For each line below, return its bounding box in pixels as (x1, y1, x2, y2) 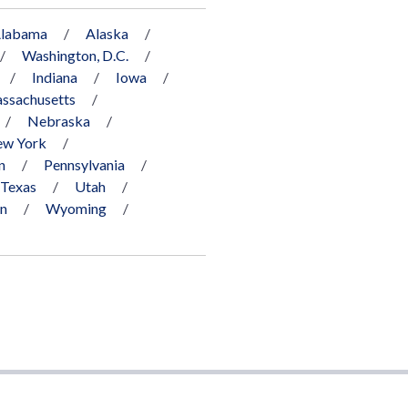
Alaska (86, 24, 128, 42)
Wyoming (46, 199, 107, 217)
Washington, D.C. (22, 46, 128, 64)
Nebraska (27, 111, 90, 129)
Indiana (32, 67, 77, 86)
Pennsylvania (44, 155, 125, 173)
